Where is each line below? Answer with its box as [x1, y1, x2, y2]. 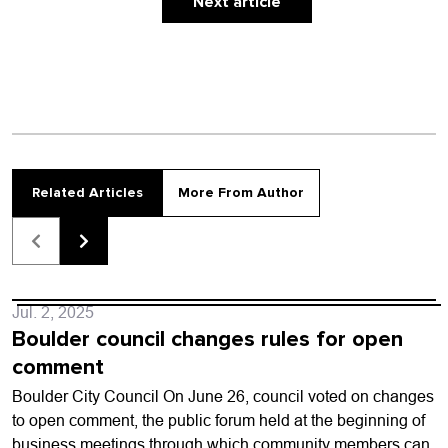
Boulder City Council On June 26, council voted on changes [12, 387, 434, 405]
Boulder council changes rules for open [12, 325, 403, 353]
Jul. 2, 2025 [12, 303, 94, 321]
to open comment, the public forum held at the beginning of [12, 411, 425, 429]
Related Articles [31, 183, 143, 201]
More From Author [178, 183, 304, 201]
